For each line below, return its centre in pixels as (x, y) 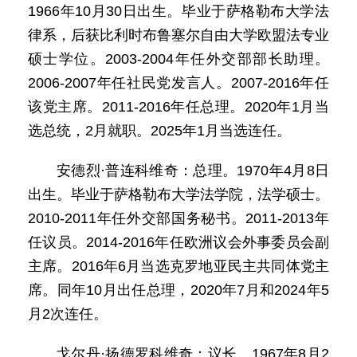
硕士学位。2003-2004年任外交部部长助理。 (178, 59)
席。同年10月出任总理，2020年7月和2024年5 (178, 290)
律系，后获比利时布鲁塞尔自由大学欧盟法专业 (178, 35)
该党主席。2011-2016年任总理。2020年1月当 (178, 107)
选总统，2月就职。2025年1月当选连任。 (159, 131)
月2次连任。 (68, 314)
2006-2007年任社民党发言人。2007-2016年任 (178, 83)
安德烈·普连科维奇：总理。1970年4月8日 (193, 171)
